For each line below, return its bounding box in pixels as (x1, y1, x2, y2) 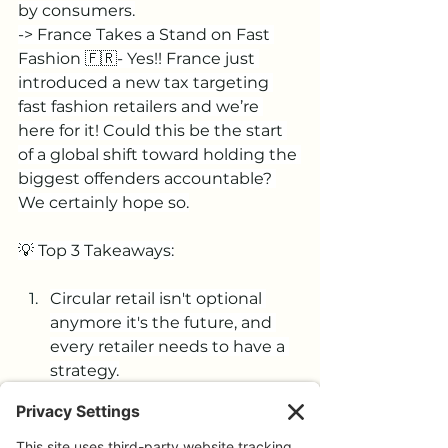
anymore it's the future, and (50, 313, 276, 332)
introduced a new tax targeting (18, 73, 273, 92)
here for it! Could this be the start (18, 121, 287, 140)
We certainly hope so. (18, 193, 189, 212)
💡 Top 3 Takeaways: (18, 241, 174, 260)
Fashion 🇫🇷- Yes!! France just (18, 49, 259, 68)
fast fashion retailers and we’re (18, 97, 263, 116)
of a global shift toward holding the (18, 145, 301, 164)
